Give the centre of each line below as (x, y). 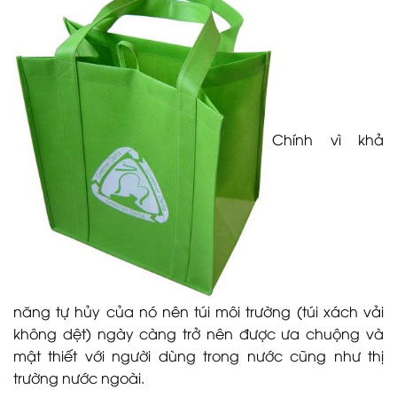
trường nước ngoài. (79, 377)
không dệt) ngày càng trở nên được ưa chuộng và (198, 333)
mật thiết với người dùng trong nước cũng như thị (198, 355)
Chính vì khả (328, 139)
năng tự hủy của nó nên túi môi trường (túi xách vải (198, 311)
